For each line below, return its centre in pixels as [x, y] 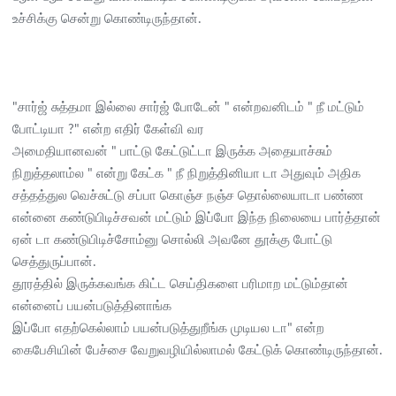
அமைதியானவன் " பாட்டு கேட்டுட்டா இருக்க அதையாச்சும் [172, 151]
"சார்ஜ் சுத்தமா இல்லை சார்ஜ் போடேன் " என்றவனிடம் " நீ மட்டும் [188, 107]
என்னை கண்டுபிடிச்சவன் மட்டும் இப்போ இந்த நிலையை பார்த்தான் [197, 217]
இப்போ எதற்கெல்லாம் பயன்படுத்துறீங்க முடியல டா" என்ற [168, 328]
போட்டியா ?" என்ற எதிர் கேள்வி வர [108, 129]
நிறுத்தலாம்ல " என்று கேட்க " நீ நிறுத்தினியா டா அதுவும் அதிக [187, 173]
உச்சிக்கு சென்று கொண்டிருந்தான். [107, 19]
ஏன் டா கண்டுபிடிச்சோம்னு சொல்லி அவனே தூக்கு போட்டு [172, 240]
